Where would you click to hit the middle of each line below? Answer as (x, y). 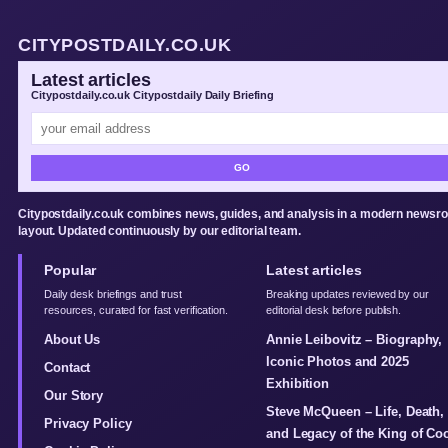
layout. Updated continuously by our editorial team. (159, 231)
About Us (72, 339)
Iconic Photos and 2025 (337, 361)
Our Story (74, 395)
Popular (70, 270)
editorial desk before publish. (334, 310)
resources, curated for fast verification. (136, 310)
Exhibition (298, 383)
